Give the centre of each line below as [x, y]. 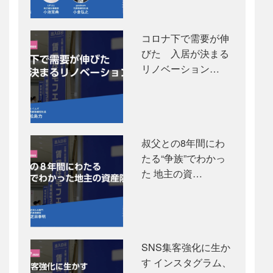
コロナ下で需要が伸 [185, 38]
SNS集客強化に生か [186, 247]
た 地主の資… [172, 173]
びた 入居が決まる [185, 54]
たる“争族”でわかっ [183, 158]
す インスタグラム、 [186, 263]
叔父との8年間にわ [183, 143]
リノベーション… [180, 69]
